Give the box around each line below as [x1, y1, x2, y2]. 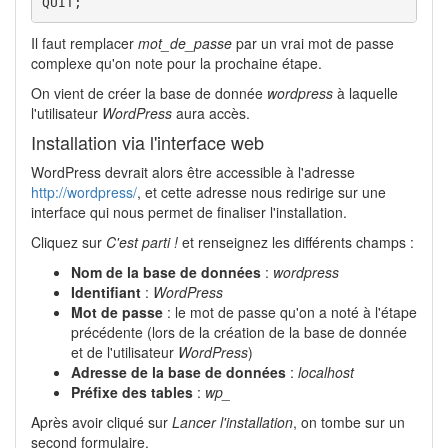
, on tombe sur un [293, 411, 405, 432]
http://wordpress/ [31, 181, 137, 202]
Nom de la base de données [71, 261, 261, 282]
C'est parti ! [106, 231, 178, 252]
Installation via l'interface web [31, 128, 264, 155]
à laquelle [333, 82, 398, 103]
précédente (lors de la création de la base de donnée [71, 321, 407, 342]
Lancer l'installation [172, 411, 293, 432]
